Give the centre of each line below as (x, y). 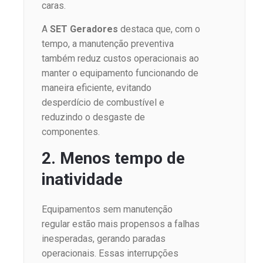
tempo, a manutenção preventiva (108, 43)
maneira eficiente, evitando (97, 87)
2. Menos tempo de (113, 158)
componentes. (71, 131)
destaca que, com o (159, 29)
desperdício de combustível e (103, 102)
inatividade (82, 179)
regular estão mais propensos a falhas (121, 224)
